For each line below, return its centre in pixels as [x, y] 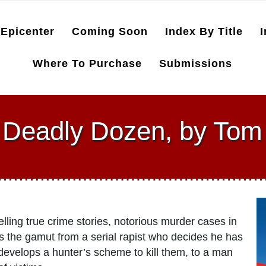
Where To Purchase [88, 64]
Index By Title [204, 31]
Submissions [196, 64]
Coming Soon [110, 31]
